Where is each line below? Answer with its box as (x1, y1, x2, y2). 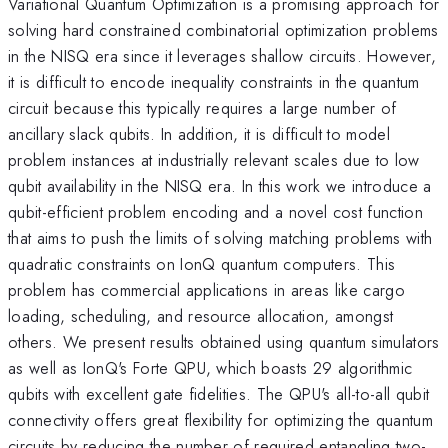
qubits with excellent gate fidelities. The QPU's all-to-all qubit (8, 381, 430, 406)
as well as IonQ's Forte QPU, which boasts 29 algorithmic (8, 355, 413, 380)
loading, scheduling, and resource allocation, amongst (8, 303, 394, 328)
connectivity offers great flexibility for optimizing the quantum (8, 407, 433, 432)
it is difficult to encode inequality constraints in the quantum (8, 69, 420, 94)
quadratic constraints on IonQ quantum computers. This (8, 251, 396, 276)
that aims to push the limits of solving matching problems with (8, 225, 433, 250)
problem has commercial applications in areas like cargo (8, 277, 406, 302)
